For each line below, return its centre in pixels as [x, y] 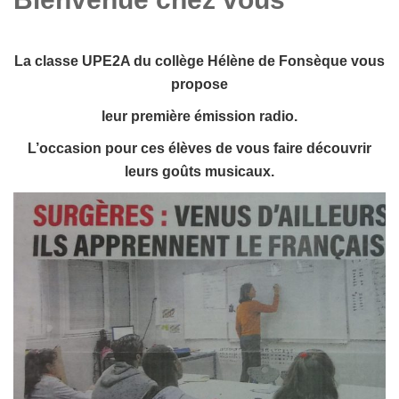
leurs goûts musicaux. [199, 171]
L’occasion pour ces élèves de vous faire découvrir [199, 148]
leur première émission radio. [199, 116]
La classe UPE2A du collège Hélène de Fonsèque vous [199, 61]
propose [199, 84]
